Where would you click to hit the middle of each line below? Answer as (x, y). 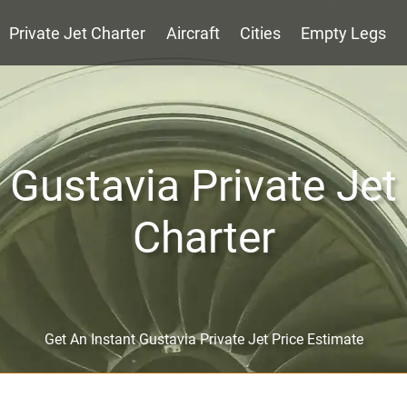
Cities (260, 33)
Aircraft (193, 33)
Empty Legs (344, 33)
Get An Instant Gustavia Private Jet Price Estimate (203, 339)
